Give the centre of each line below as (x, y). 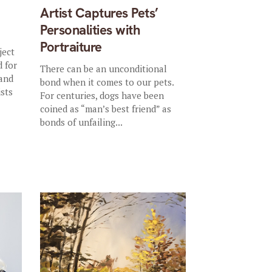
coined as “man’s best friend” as (106, 109)
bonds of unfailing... (82, 122)
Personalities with (90, 30)
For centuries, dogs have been (102, 95)
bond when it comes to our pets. (107, 82)
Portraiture (71, 47)
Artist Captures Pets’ (99, 13)
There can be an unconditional (104, 69)
